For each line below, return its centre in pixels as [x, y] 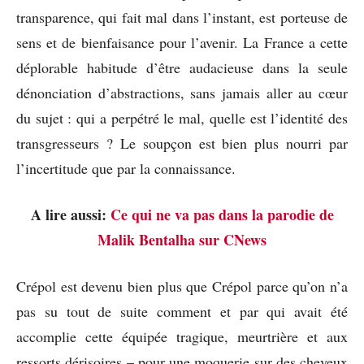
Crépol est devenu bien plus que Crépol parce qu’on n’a [182, 286]
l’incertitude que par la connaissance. [126, 168]
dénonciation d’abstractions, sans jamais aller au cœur [182, 92]
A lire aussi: [70, 214]
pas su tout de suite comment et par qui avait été [182, 311]
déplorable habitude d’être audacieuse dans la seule [182, 67]
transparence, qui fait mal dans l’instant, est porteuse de [182, 17]
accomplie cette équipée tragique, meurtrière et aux [182, 336]
